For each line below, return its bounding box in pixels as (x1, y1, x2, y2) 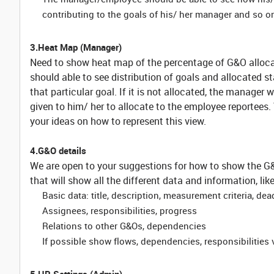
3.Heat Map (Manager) (30, 41, 122, 53)
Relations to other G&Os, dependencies (42, 220, 206, 232)
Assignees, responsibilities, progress (42, 204, 197, 217)
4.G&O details (30, 144, 89, 157)
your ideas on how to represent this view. (30, 114, 209, 128)
